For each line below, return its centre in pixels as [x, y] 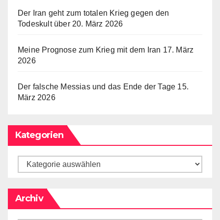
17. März [178, 50]
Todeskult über [44, 24]
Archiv [29, 198]
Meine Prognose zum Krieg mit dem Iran [89, 50]
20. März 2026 [98, 24]
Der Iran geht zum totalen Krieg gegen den [94, 13]
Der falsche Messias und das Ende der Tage [97, 87]
